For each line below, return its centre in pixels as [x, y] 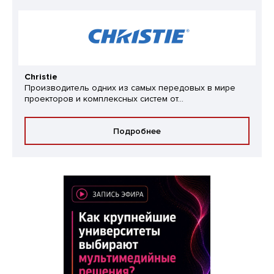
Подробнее [137, 131]
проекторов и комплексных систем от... [104, 99]
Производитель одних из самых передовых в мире [130, 88]
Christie [41, 77]
